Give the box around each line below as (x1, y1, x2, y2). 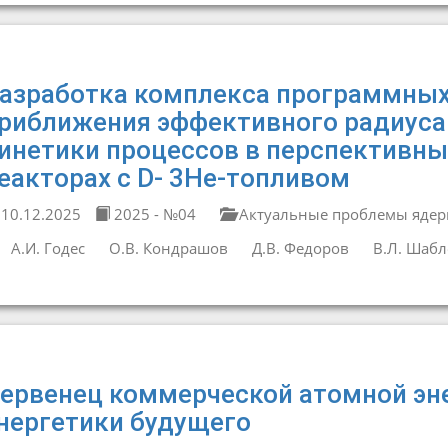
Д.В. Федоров (251, 238, 349, 258)
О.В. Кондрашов (108, 238, 228, 258)
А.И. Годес (10, 238, 85, 258)
